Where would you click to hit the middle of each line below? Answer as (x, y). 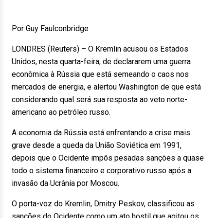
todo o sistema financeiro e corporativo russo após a (101, 171)
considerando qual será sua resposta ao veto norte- (100, 100)
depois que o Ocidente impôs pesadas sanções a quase (108, 158)
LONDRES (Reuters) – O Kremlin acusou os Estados (100, 49)
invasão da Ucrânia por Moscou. (65, 183)
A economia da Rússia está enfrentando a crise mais (101, 133)
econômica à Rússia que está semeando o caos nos (100, 74)
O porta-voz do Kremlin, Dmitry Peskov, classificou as (103, 204)
